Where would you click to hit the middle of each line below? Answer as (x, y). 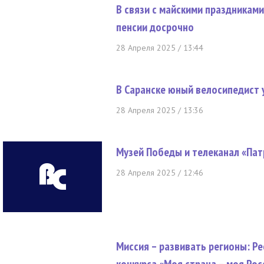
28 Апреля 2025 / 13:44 (160, 48)
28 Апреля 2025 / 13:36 (160, 110)
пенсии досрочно (155, 27)
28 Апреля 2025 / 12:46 (160, 173)
